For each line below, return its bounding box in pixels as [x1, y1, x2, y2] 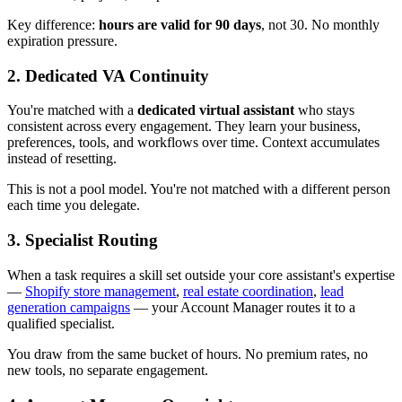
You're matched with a [7, 102, 137, 118]
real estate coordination [183, 283, 313, 299]
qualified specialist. [7, 315, 115, 331]
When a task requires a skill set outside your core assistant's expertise [7, 267, 395, 283]
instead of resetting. [7, 151, 117, 167]
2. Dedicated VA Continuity [7, 66, 209, 85]
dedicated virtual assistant [137, 102, 294, 118]
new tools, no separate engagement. [7, 362, 208, 378]
